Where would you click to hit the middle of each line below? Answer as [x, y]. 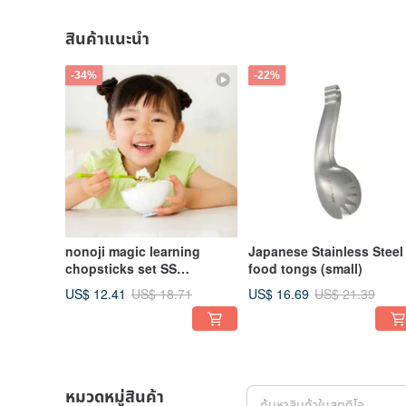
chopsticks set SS [121, 268]
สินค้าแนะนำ [107, 38]
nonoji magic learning [133, 251]
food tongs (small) [305, 268]
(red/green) [99, 285]
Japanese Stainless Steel [326, 251]
